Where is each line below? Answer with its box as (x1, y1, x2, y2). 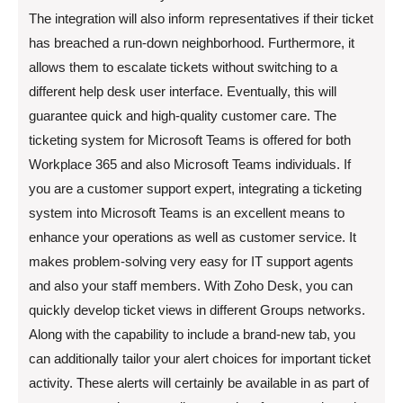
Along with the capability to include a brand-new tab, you (29, 327, 355, 342)
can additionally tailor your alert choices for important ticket (29, 351, 371, 366)
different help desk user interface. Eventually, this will (29, 84, 336, 99)
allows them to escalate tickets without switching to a (29, 59, 337, 75)
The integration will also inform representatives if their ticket (29, 11, 373, 26)
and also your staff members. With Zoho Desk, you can (29, 278, 353, 293)
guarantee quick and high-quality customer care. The (29, 108, 336, 123)
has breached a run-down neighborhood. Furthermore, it (29, 35, 354, 50)
